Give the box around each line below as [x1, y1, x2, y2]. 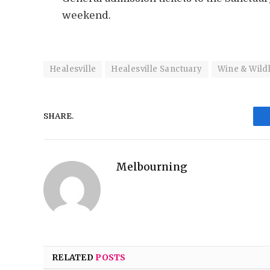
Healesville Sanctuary [111, 63, 202, 74]
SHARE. [43, 111, 74, 121]
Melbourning [116, 160, 187, 174]
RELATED [52, 251, 96, 263]
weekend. [62, 10, 111, 22]
